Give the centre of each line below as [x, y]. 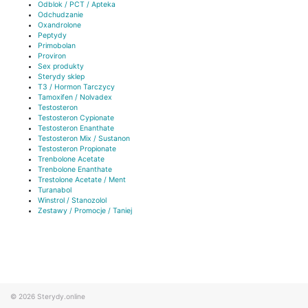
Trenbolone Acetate [71, 159]
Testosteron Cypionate [76, 118]
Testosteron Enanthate [76, 129]
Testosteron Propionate [77, 149]
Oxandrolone [59, 25]
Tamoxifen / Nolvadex [75, 98]
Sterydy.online [61, 296]
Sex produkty [61, 67]
